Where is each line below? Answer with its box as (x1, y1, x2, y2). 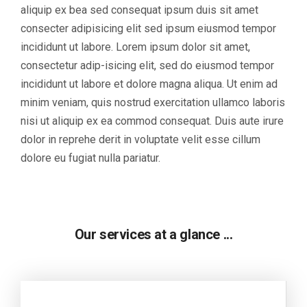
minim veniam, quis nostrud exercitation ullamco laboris (21, 95, 285, 109)
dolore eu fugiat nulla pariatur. (21, 151, 160, 164)
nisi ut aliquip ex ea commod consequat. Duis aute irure (21, 114, 284, 127)
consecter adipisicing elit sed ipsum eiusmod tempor (21, 21, 276, 35)
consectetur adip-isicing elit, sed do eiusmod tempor (21, 58, 274, 72)
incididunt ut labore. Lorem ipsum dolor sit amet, (21, 40, 250, 53)
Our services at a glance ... (74, 225, 233, 243)
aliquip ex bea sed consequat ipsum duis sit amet (21, 3, 258, 16)
